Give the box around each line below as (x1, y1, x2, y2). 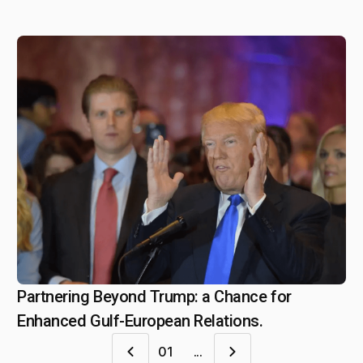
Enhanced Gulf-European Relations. (17, 311, 263, 331)
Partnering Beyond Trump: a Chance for (17, 287, 292, 306)
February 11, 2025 (43, 289, 148, 305)
